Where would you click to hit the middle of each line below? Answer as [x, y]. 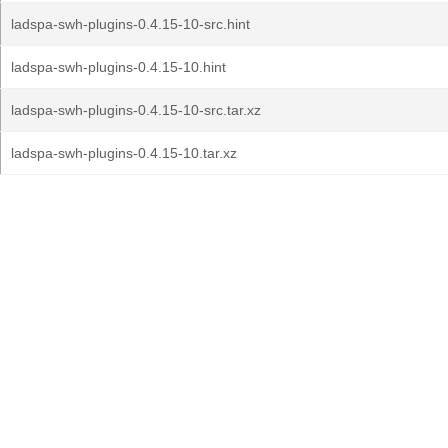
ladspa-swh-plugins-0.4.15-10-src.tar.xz [136, 110]
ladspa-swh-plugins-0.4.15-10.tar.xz [124, 153]
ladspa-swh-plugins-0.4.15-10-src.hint [130, 24]
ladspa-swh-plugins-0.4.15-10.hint [118, 67]
